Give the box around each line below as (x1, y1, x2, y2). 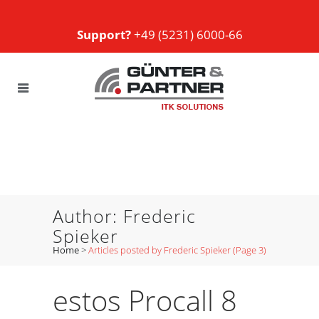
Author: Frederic (53, 204, 196, 228)
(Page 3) (231, 244, 266, 256)
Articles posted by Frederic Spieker (88, 244, 231, 256)
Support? (76, 26, 131, 43)
